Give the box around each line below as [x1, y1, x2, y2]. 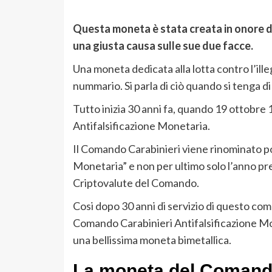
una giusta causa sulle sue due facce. [72, 39, 253, 53]
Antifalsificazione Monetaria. [72, 119, 210, 133]
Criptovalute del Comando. [72, 176, 199, 190]
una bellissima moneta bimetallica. [72, 233, 231, 247]
